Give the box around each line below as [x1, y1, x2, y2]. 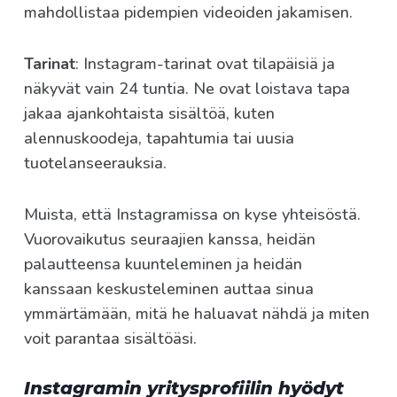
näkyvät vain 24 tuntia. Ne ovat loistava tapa [24, 78, 350, 100]
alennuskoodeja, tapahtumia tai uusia [24, 128, 294, 150]
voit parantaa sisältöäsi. [24, 328, 197, 350]
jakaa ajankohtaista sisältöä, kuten [24, 103, 275, 125]
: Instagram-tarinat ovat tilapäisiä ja [75, 53, 335, 75]
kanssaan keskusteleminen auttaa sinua [24, 278, 314, 300]
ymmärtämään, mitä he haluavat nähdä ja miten [24, 303, 370, 325]
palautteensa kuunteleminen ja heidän [24, 253, 302, 276]
